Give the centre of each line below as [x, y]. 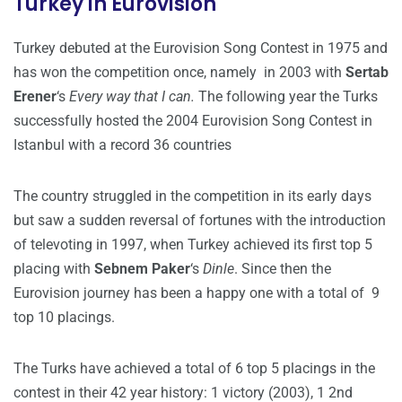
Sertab [367, 73]
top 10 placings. [64, 318]
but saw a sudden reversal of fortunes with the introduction [200, 221]
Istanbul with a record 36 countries [122, 145]
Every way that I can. [132, 97]
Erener [35, 97]
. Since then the [283, 269]
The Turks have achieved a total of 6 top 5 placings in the [194, 369]
